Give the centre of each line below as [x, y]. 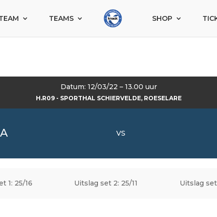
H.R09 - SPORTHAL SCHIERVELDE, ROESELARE [108, 98]
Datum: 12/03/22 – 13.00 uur [108, 86]
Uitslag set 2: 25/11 [106, 183]
